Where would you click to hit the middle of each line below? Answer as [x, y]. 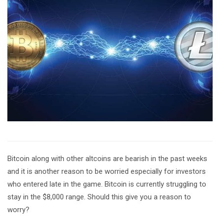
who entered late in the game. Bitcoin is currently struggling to [107, 184]
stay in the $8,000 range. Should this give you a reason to [99, 197]
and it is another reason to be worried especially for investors [107, 171]
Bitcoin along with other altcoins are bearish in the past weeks [107, 158]
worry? [18, 209]
